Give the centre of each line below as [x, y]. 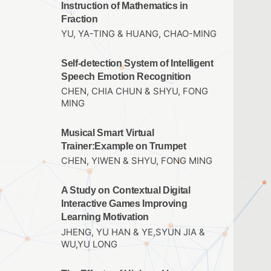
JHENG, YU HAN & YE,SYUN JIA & [133, 232]
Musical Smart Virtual [108, 133]
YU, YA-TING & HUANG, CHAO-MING [139, 34]
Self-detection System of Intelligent [137, 63]
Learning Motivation [105, 217]
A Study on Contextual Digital [126, 191]
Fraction [80, 19]
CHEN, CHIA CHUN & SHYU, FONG [135, 92]
